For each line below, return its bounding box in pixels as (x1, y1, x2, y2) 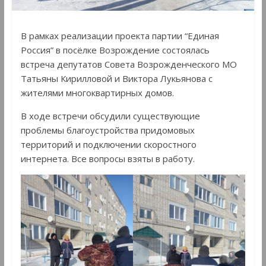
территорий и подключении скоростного (20, 138, 197, 150)
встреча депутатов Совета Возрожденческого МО (20, 58, 237, 70)
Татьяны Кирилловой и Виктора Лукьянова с (20, 72, 213, 84)
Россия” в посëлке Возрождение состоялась (20, 43, 210, 56)
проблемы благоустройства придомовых (20, 123, 195, 136)
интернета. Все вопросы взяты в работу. (20, 152, 195, 164)
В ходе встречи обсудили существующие (20, 109, 200, 122)
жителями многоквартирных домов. (20, 86, 174, 99)
